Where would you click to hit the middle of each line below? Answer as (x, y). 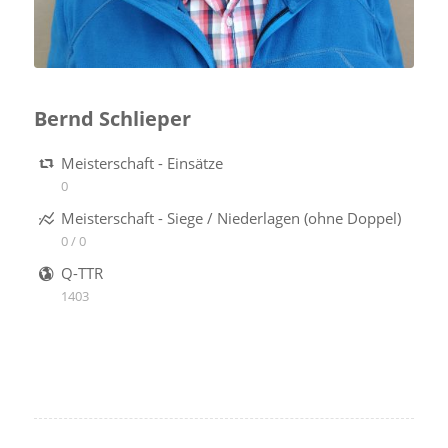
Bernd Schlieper (112, 118)
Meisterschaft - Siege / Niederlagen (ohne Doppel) (231, 217)
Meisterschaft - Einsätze (142, 162)
